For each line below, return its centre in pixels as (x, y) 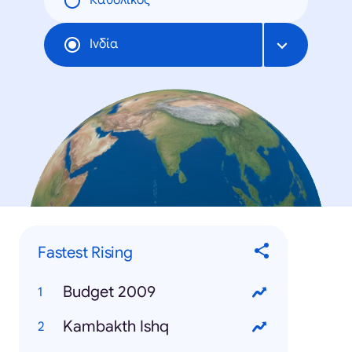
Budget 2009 (109, 291)
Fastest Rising (85, 253)
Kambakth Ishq (116, 326)
